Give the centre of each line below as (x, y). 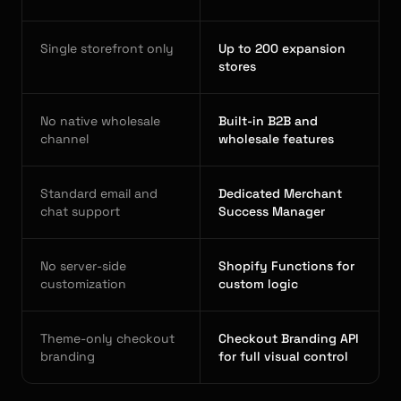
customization (83, 284)
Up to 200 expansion (282, 48)
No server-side (83, 266)
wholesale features (276, 139)
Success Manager (272, 211)
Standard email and (99, 193)
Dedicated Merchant (280, 193)
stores (237, 66)
